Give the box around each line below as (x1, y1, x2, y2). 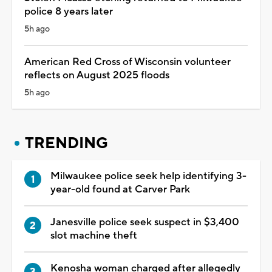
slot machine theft (50, 228, 137, 242)
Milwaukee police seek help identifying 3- (50, 169, 246, 183)
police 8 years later (24, 4, 113, 18)
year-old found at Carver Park (50, 182, 190, 196)
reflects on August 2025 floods (24, 68, 169, 82)
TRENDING (25, 133, 108, 153)
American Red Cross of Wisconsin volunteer (24, 55, 231, 69)
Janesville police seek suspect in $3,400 (50, 215, 239, 229)
